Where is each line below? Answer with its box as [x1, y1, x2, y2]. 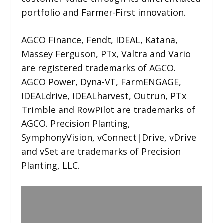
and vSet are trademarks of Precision [21, 145, 181, 157]
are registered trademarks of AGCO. [21, 61, 176, 74]
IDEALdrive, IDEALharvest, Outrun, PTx [21, 89, 186, 102]
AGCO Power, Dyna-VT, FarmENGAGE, [21, 75, 181, 88]
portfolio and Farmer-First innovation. [21, 6, 186, 18]
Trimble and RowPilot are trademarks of [21, 103, 195, 115]
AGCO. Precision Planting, [21, 117, 130, 129]
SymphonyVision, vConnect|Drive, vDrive [21, 131, 196, 143]
